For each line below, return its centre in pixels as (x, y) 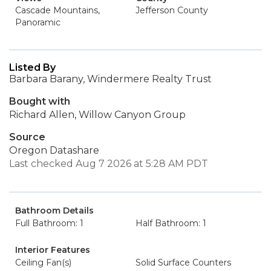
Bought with (40, 101)
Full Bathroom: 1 (49, 223)
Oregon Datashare (54, 150)
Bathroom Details (54, 211)
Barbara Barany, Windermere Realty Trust (110, 79)
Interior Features (53, 250)
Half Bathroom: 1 (171, 223)
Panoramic (38, 22)
